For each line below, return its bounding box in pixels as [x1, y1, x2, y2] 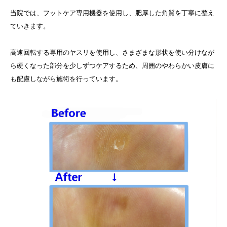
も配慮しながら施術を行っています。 [10, 74, 122, 83]
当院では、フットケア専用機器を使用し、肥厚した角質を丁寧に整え [10, 9, 214, 17]
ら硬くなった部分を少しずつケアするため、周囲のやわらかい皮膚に [10, 61, 214, 69]
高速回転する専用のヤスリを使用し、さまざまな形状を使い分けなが [10, 48, 214, 56]
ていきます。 [10, 22, 50, 30]
